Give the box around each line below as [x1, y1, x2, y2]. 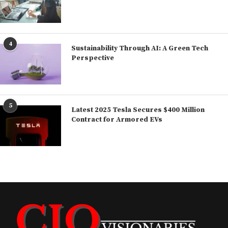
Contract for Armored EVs [71, 115, 162, 125]
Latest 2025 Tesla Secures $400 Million [71, 105, 205, 115]
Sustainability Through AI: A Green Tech [71, 44, 208, 53]
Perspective [71, 53, 114, 63]
